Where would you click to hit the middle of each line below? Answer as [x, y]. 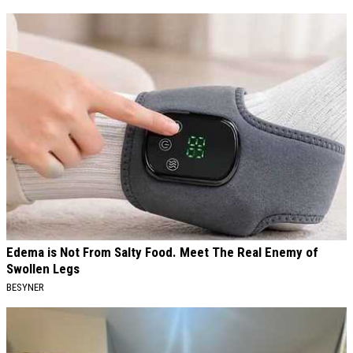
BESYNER [25, 288]
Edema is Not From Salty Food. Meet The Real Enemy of [162, 253]
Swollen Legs [43, 269]
